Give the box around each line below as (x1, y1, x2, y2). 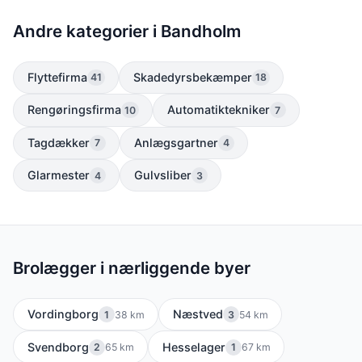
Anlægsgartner (133, 135, 218, 149)
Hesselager (162, 339, 225, 354)
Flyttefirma (27, 69, 87, 84)
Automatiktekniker (166, 103, 270, 117)
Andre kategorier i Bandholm (13, 21, 242, 42)
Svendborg (27, 339, 89, 354)
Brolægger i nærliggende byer (13, 258, 251, 279)
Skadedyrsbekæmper (133, 69, 252, 84)
